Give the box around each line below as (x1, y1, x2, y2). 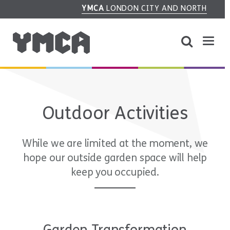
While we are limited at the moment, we (22, 138, 208, 149)
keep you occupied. (71, 166, 159, 178)
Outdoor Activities (42, 103, 188, 124)
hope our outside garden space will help (23, 152, 207, 164)
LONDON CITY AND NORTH (104, 4, 207, 13)
